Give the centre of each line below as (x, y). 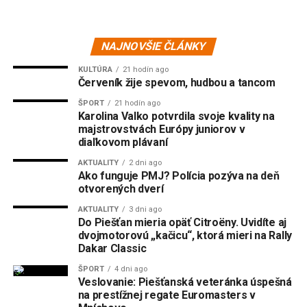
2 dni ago (145, 162)
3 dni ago (145, 209)
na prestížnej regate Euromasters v (167, 295)
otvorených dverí (121, 188)
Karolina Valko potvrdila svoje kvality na (176, 116)
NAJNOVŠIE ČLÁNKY (153, 46)
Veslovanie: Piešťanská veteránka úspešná (185, 282)
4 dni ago (131, 269)
